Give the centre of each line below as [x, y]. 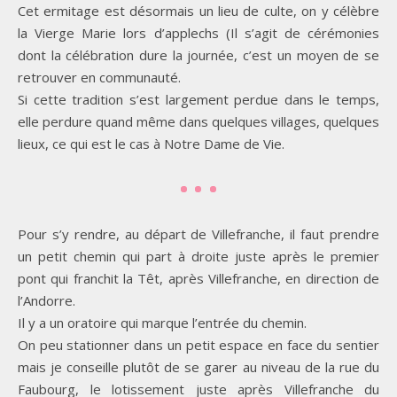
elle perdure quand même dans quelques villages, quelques [198, 122]
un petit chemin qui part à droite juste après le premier [198, 257]
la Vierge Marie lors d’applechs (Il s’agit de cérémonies [198, 33]
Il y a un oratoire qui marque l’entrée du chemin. [162, 323]
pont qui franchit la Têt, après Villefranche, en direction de [198, 279]
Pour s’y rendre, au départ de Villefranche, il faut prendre [198, 234]
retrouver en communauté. [99, 78]
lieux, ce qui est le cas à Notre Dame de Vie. [151, 144]
